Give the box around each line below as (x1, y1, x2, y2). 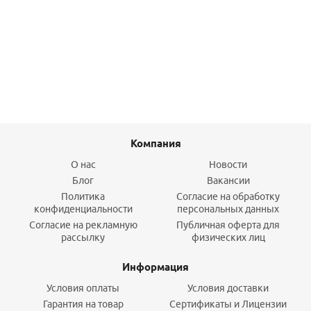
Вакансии (206, 175, 250, 186)
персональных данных (177, 203, 279, 215)
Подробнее (131, 44, 180, 55)
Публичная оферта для (176, 219, 280, 230)
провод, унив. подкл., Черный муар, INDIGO (58, 2, 253, 13)
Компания (130, 137, 181, 150)
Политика (61, 191, 105, 202)
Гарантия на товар (42, 299, 124, 310)
